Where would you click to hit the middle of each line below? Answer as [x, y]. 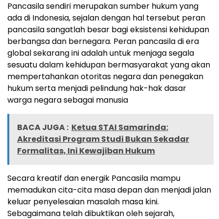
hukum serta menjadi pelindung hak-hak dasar [97, 88]
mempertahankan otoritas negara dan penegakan [105, 77]
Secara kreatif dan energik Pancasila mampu [94, 178]
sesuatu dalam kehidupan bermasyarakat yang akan [109, 65]
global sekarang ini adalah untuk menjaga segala [101, 53]
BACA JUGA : [43, 128]
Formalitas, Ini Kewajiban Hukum [86, 151]
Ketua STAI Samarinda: [120, 128]
